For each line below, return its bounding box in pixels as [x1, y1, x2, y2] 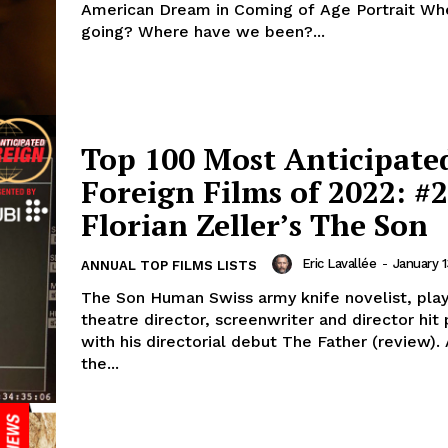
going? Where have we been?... [81, 22, 325, 42]
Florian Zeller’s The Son [81, 205, 428, 246]
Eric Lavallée [301, 256, 376, 272]
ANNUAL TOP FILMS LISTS [81, 258, 257, 274]
